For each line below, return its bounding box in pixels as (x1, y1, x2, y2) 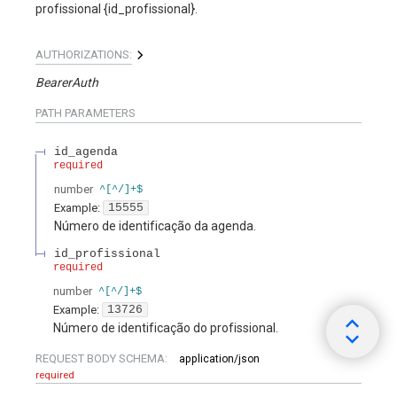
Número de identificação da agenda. (54, 219, 256, 234)
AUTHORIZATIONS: (35, 47, 132, 61)
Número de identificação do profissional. (53, 321, 278, 336)
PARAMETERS (62, 105, 136, 120)
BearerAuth (35, 74, 98, 90)
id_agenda (54, 144, 118, 159)
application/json (179, 352, 260, 365)
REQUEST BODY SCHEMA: (35, 351, 170, 365)
